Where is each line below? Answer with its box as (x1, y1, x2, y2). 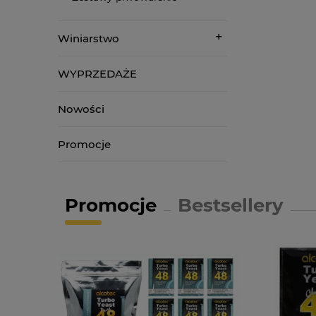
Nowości (58, 102, 104, 116)
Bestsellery (178, 193, 284, 217)
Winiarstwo (58, 31, 119, 45)
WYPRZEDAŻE (58, 66, 137, 80)
